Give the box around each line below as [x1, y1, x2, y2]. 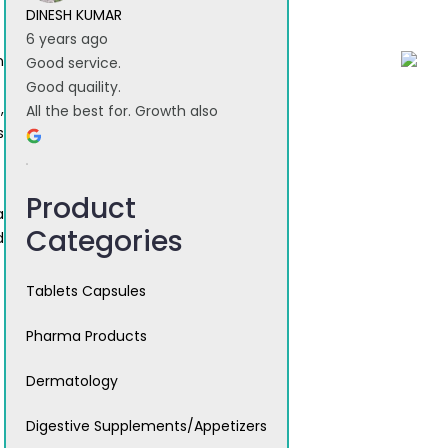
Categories [26, 222, 183, 262]
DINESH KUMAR [26, 5, 122, 26]
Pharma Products [26, 326, 147, 347]
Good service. [26, 53, 121, 74]
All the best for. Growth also [26, 101, 218, 122]
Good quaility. [26, 77, 121, 98]
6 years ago [26, 29, 108, 50]
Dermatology [26, 371, 118, 392]
